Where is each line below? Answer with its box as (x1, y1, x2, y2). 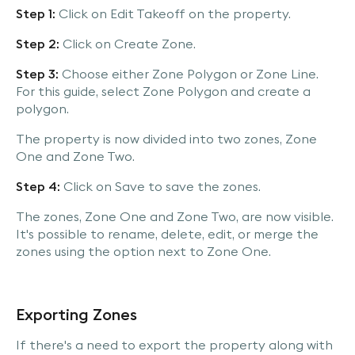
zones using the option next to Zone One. (16, 243, 271, 260)
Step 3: (16, 66, 59, 82)
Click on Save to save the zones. (60, 178, 261, 195)
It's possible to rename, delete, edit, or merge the (16, 226, 319, 242)
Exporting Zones (16, 304, 137, 325)
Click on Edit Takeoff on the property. (55, 6, 291, 22)
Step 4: (16, 178, 60, 195)
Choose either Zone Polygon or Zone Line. (59, 66, 319, 82)
